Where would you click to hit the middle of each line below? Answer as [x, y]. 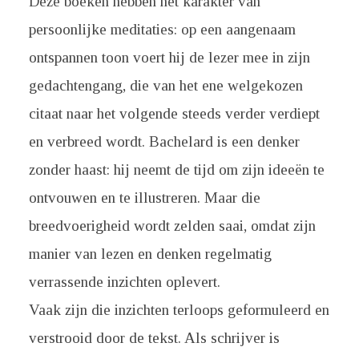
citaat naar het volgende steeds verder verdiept [174, 113]
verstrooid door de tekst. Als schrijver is [154, 338]
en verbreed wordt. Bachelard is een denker [164, 141]
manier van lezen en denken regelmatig [150, 254]
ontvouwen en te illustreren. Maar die [144, 198]
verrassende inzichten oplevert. [124, 282]
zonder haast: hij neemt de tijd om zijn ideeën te [176, 169]
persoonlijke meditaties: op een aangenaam [162, 29]
